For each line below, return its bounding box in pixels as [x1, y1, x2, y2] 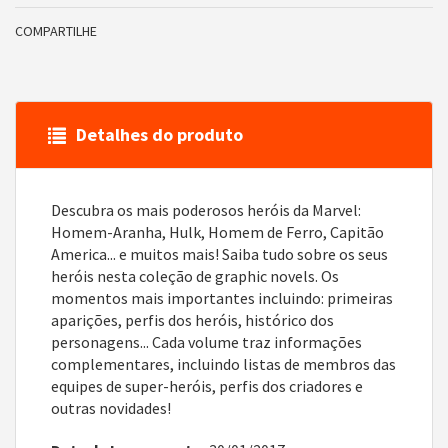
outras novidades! [51, 397, 171, 418]
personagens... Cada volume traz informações [51, 331, 362, 352]
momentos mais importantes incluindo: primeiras [51, 287, 393, 308]
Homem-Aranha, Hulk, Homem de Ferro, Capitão [51, 221, 384, 242]
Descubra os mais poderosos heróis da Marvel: [51, 199, 361, 220]
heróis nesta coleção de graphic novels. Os [51, 265, 339, 286]
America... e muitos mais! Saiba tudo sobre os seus [51, 243, 388, 264]
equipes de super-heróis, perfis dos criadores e [51, 375, 363, 396]
